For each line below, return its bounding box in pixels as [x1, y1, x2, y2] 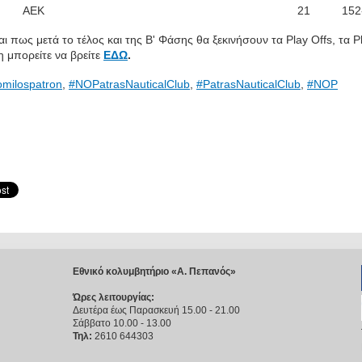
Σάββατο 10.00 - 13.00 [73, 318, 171, 330]
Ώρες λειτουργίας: [73, 292, 154, 304]
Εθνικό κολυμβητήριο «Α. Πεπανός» [73, 266, 236, 278]
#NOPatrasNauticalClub [69, 77, 190, 90]
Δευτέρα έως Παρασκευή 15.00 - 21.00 [73, 305, 240, 317]
